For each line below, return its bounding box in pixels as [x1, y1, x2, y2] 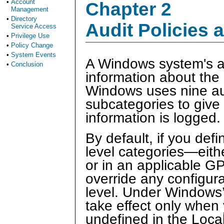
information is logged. [85, 110, 220, 126]
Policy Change [11, 41, 53, 49]
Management [11, 5, 48, 13]
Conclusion [11, 60, 43, 68]
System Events [11, 51, 56, 58]
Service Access [11, 22, 56, 30]
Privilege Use [11, 32, 49, 39]
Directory [11, 15, 37, 22]
